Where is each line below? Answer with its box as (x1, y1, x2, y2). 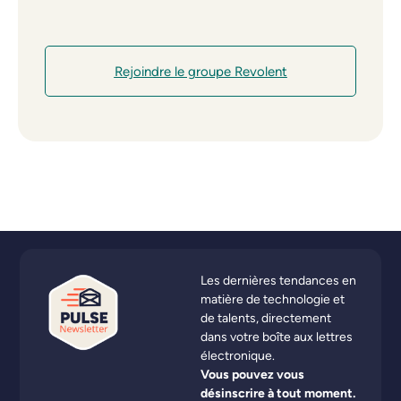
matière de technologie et (200, 291, 345, 306)
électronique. (200, 347, 275, 363)
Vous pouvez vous (200, 366, 304, 381)
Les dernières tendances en (200, 272, 356, 287)
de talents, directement (200, 310, 331, 325)
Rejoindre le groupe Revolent (114, 63, 287, 79)
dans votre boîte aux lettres (200, 328, 353, 344)
